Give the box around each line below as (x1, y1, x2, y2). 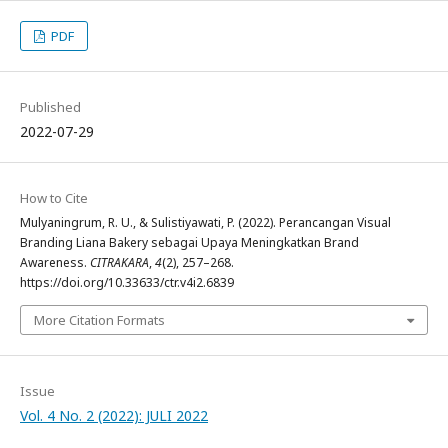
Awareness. (20, 254, 90, 272)
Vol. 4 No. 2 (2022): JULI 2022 (20, 406, 208, 426)
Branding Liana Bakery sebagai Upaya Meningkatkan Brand (20, 234, 359, 252)
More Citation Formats (34, 311, 165, 330)
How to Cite (20, 189, 88, 208)
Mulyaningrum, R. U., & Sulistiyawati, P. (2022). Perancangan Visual (20, 214, 391, 232)
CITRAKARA (90, 254, 149, 272)
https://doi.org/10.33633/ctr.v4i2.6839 (20, 274, 234, 292)
